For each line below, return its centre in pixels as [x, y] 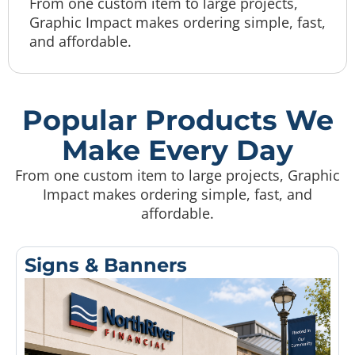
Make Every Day [177, 150]
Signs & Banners [106, 265]
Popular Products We [177, 120]
